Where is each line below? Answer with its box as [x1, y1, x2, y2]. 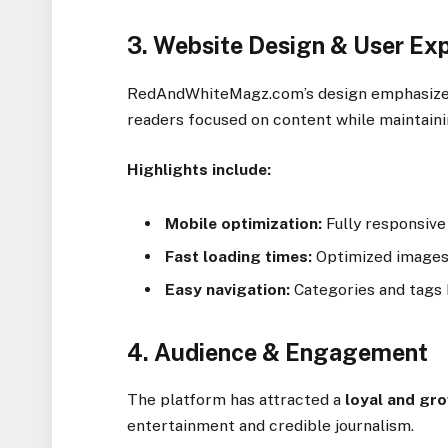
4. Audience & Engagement [127, 338, 429, 366]
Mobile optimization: [165, 214, 323, 234]
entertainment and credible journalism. [127, 416, 415, 436]
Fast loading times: [165, 246, 313, 266]
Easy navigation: [165, 279, 291, 299]
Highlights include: [127, 159, 272, 179]
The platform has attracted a [127, 390, 346, 410]
